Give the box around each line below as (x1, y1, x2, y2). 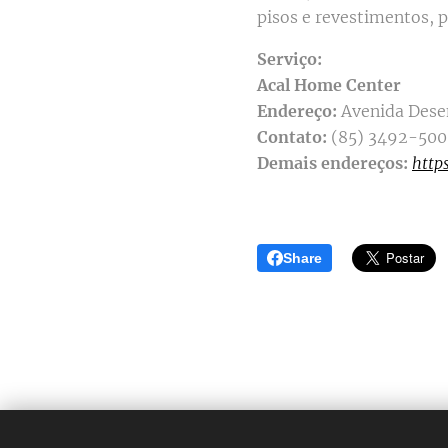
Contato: (257, 126, 331, 147)
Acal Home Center (257, 74, 401, 95)
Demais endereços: (257, 152, 412, 173)
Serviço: (257, 48, 322, 69)
